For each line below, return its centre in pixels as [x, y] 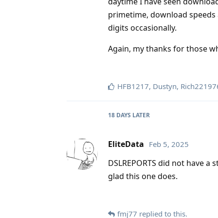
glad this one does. [143, 176]
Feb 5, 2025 [169, 144]
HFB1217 [133, 86]
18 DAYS [119, 115]
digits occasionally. [142, 27]
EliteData [126, 144]
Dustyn [165, 86]
